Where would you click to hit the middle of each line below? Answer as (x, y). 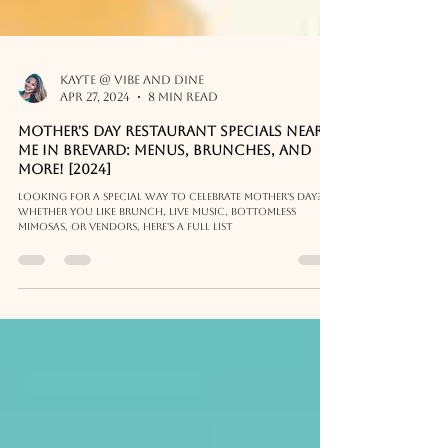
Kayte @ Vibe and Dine (132, 116)
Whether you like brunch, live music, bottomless (157, 247)
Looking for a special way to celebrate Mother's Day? (170, 232)
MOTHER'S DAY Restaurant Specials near (170, 167)
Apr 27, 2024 (95, 132)
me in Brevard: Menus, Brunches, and (164, 186)
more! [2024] (64, 205)
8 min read (183, 132)
